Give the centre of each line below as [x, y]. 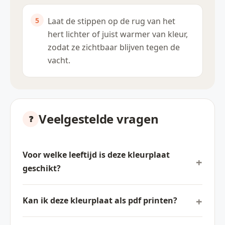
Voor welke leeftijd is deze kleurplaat [96, 155]
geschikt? [42, 168]
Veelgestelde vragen [99, 119]
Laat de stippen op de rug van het [111, 21]
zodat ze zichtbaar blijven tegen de [114, 47]
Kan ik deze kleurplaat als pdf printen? [100, 201]
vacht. [59, 61]
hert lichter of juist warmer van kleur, [118, 34]
